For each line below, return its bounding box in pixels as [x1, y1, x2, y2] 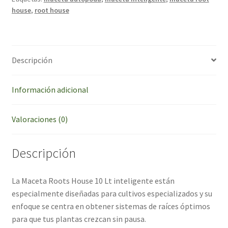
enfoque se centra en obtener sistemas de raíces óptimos [11, 201, 210, 212]
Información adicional [11, 84, 89, 95]
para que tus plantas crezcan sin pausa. [11, 214, 146, 224]
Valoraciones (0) [11, 113, 68, 124]
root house [34, 5, 69, 15]
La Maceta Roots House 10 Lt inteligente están [11, 176, 175, 186]
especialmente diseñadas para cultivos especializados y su [11, 188, 212, 199]
